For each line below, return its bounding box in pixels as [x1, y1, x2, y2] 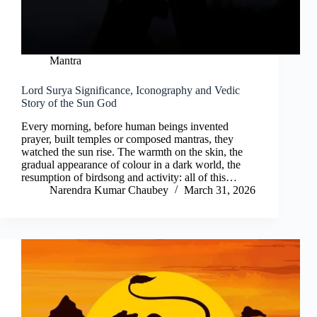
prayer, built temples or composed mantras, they [21, 133, 234, 146]
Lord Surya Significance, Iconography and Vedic [21, 84, 240, 97]
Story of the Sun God [21, 97, 117, 110]
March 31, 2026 [184, 184, 255, 197]
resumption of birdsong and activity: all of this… [21, 171, 237, 184]
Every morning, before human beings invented [21, 120, 229, 133]
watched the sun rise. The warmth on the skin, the [21, 146, 243, 158]
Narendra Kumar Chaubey [50, 184, 168, 197]
